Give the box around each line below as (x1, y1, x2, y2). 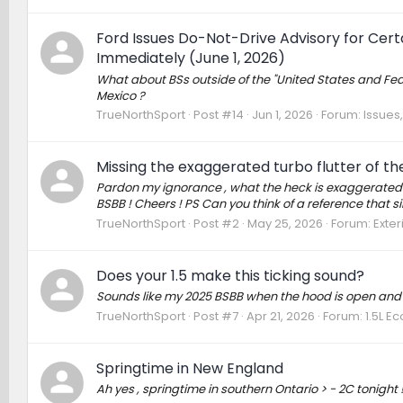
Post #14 (193, 105, 244, 123)
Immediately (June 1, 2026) (95, 48, 285, 69)
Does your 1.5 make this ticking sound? (95, 265, 364, 287)
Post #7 (193, 307, 238, 325)
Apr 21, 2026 (246, 307, 315, 325)
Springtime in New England (95, 357, 283, 379)
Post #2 (193, 214, 239, 232)
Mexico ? (95, 86, 145, 104)
